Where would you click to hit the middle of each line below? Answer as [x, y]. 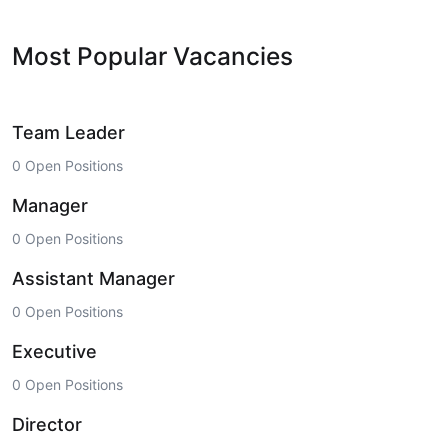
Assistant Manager [93, 279]
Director [47, 425]
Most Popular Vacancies [152, 56]
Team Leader [68, 133]
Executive [54, 352]
